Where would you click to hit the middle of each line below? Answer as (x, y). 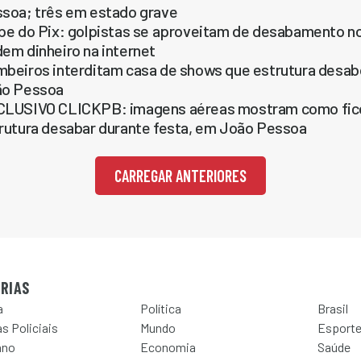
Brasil (333, 308)
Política (161, 308)
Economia (168, 347)
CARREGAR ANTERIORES (180, 176)
